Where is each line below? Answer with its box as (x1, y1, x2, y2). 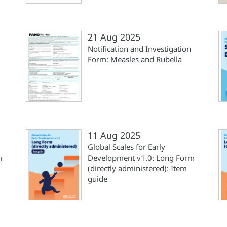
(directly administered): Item (88, 163, 187, 173)
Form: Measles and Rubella (88, 54, 182, 64)
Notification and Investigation (88, 44, 191, 54)
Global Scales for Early (88, 142, 165, 152)
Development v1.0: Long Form (88, 153, 195, 163)
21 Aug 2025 (88, 31, 140, 43)
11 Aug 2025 (88, 129, 140, 141)
